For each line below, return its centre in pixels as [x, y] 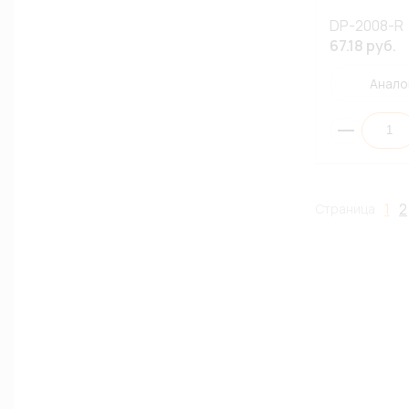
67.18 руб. [363, 46]
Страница [345, 209]
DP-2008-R [367, 26]
